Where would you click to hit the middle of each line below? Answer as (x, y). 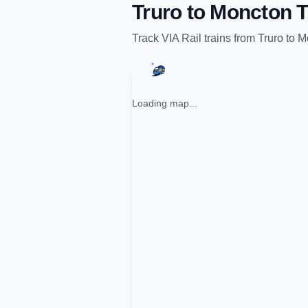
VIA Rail (181, 38)
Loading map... (165, 103)
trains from (230, 38)
